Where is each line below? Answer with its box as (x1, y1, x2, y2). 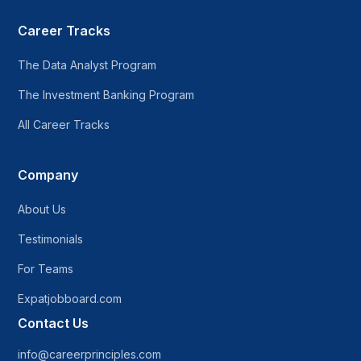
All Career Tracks (18, 118, 110, 132)
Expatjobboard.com (18, 292, 122, 306)
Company (18, 167, 79, 184)
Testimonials (18, 232, 84, 247)
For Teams (18, 262, 74, 276)
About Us (18, 202, 67, 217)
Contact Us (18, 315, 89, 332)
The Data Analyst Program (18, 58, 157, 73)
